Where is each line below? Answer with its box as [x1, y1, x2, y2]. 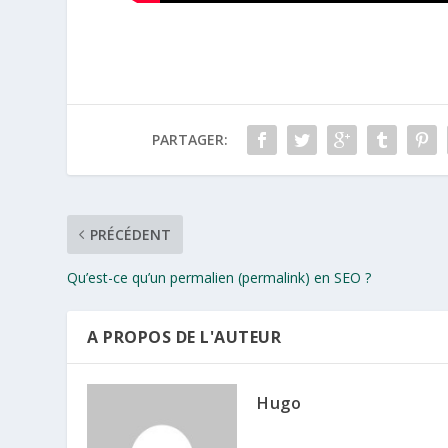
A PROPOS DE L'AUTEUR [87, 325, 282, 348]
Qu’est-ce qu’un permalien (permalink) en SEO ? [67, 267, 372, 287]
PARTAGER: [151, 129, 228, 149]
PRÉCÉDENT [90, 224, 172, 244]
